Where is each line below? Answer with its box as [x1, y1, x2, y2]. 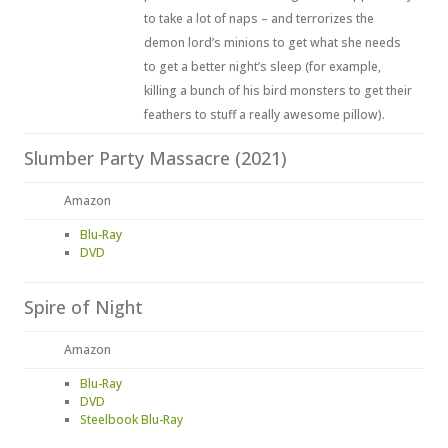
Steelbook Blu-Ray [80, 411, 183, 428]
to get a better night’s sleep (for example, [144, 58, 381, 75]
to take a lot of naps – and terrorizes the [144, 10, 374, 27]
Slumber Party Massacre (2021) [24, 146, 287, 170]
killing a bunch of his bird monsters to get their [144, 82, 412, 99]
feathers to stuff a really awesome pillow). [144, 106, 385, 123]
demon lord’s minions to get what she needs [144, 34, 401, 51]
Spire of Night [24, 295, 143, 319]
